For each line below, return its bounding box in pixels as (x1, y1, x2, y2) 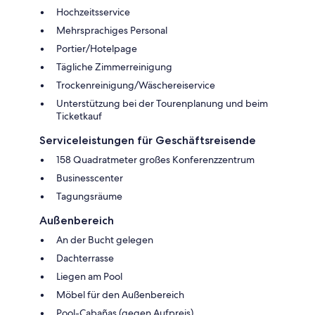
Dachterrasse (56, 252, 114, 265)
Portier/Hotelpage (56, 42, 137, 56)
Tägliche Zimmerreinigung (56, 60, 172, 74)
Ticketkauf (56, 110, 102, 123)
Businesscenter (56, 172, 123, 185)
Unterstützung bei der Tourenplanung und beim (56, 97, 268, 110)
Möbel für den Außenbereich (56, 288, 184, 302)
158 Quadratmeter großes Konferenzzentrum (56, 153, 255, 167)
